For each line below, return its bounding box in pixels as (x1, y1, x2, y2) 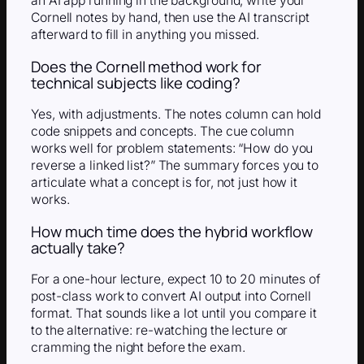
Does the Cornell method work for (31, 55, 262, 77)
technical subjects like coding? (31, 71, 240, 93)
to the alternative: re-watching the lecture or (31, 323, 288, 339)
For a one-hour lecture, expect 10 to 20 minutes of (31, 271, 320, 288)
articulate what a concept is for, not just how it (31, 175, 298, 191)
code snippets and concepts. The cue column (31, 123, 294, 140)
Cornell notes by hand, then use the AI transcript (31, 10, 310, 26)
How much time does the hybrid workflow (31, 220, 314, 242)
